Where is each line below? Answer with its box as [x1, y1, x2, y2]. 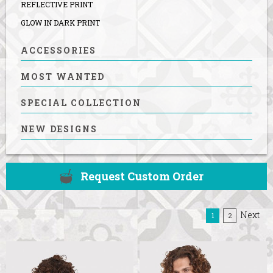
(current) [213, 210, 242, 220]
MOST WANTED [21, 71, 105, 83]
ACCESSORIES [21, 44, 96, 57]
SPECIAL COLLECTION [21, 97, 141, 109]
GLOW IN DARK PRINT [21, 18, 100, 28]
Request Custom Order [80, 169, 204, 184]
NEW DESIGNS [21, 123, 97, 135]
